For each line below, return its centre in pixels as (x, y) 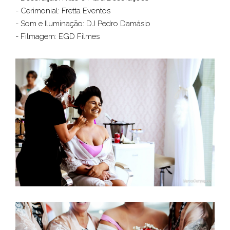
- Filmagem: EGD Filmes (59, 36)
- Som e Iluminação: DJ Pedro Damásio (84, 24)
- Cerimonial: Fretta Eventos (64, 11)
